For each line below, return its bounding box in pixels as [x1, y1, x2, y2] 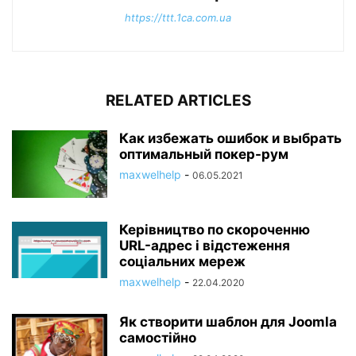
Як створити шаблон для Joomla [119, 314, 337, 331]
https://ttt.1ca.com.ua [125, 11, 231, 25]
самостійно [119, 330, 196, 346]
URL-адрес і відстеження [119, 238, 290, 254]
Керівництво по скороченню [119, 222, 310, 238]
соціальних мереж [119, 253, 246, 270]
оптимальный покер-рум [119, 146, 288, 163]
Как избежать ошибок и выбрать [119, 130, 342, 147]
